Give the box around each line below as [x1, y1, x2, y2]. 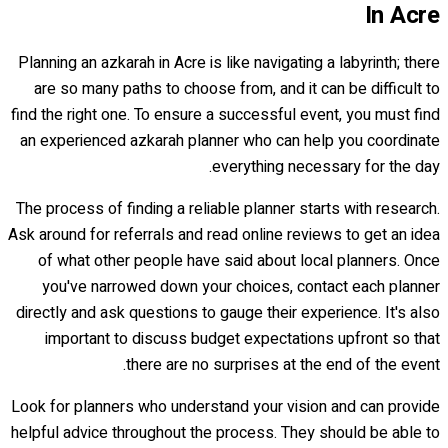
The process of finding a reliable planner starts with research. [16, 196, 440, 221]
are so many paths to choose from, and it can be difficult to [34, 76, 440, 101]
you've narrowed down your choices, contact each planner [42, 274, 440, 299]
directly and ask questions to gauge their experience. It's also [16, 300, 440, 325]
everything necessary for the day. [212, 154, 440, 179]
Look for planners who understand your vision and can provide [11, 394, 440, 419]
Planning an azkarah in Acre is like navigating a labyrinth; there [18, 50, 440, 75]
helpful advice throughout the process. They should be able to [11, 420, 440, 445]
